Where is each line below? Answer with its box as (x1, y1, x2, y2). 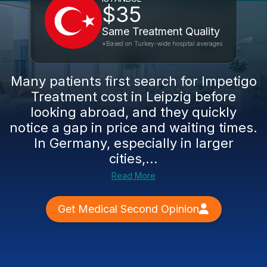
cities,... (109, 151, 158, 166)
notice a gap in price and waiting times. (10, 120, 257, 135)
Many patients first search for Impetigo (10, 73, 257, 89)
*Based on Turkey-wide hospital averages (102, 40, 222, 47)
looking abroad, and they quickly (30, 104, 237, 120)
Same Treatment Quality (102, 25, 220, 38)
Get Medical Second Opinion (57, 203, 199, 215)
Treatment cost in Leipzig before (31, 89, 236, 104)
